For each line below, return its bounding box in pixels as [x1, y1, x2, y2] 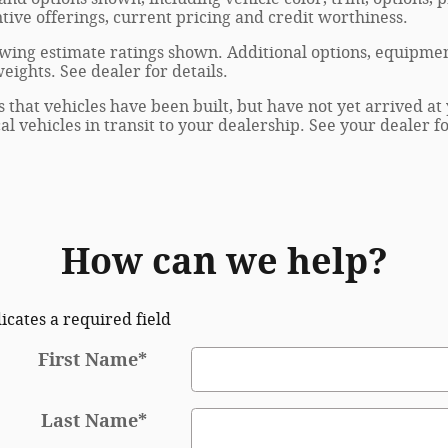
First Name [37, 349, 138, 372]
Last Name [40, 410, 138, 433]
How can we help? [60, 240, 388, 284]
